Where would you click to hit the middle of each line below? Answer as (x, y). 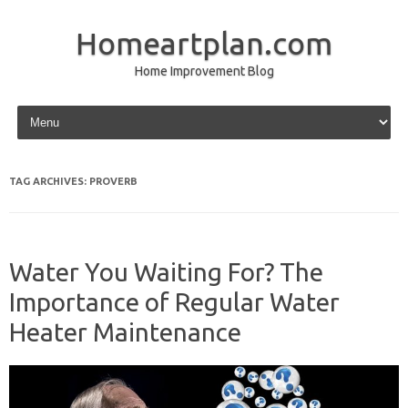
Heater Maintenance (125, 332)
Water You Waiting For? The (166, 272)
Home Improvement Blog (204, 71)
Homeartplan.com (204, 43)
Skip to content (56, 108)
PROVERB (113, 181)
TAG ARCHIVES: (49, 181)
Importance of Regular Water (174, 302)
